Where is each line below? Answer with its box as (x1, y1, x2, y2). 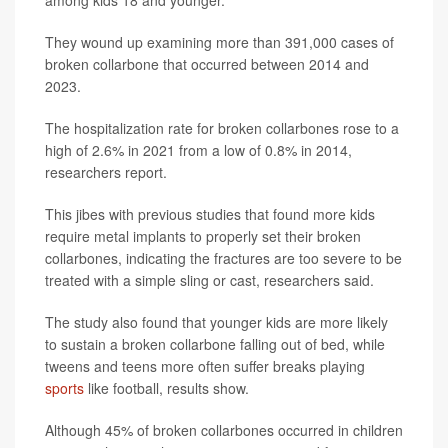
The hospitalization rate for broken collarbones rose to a (45, 118, 399, 138)
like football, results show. (84, 378, 249, 398)
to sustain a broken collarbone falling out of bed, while (45, 334, 385, 354)
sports (45, 378, 84, 398)
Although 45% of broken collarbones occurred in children (45, 420, 403, 440)
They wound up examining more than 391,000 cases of (45, 32, 394, 52)
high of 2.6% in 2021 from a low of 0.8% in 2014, (45, 140, 352, 160)
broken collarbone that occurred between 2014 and (45, 54, 369, 74)
